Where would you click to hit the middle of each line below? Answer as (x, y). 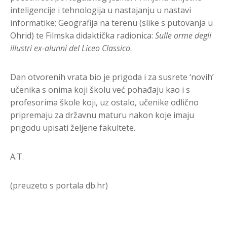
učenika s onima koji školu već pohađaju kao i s (100, 89)
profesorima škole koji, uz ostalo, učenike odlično (104, 102)
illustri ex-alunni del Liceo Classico (70, 48)
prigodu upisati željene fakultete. (73, 127)
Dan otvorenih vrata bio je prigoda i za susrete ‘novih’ (112, 77)
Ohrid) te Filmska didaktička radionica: (83, 35)
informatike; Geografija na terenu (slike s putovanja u (111, 23)
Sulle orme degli (183, 35)
